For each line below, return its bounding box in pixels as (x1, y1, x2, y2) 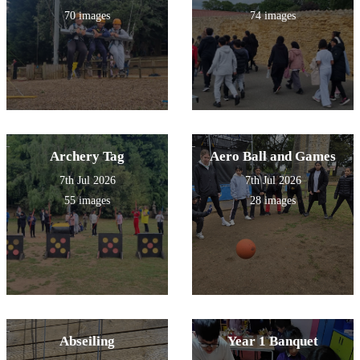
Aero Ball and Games (210, 149, 336, 165)
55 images (64, 194, 110, 207)
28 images (250, 194, 296, 207)
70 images (64, 10, 110, 22)
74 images (250, 10, 296, 22)
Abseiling (59, 333, 115, 350)
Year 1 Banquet (227, 333, 318, 350)
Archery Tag (50, 149, 125, 165)
